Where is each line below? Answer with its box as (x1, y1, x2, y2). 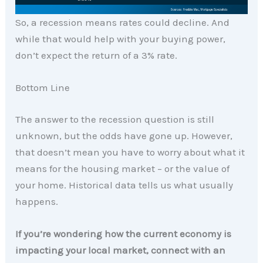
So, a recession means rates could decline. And (15, 16, 230, 29)
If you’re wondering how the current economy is (15, 227, 232, 240)
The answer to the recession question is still (15, 113, 215, 125)
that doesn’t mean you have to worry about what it (15, 146, 245, 158)
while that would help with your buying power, (15, 33, 226, 45)
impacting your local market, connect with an (15, 244, 226, 256)
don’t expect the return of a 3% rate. (15, 49, 178, 62)
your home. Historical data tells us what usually (15, 178, 234, 191)
